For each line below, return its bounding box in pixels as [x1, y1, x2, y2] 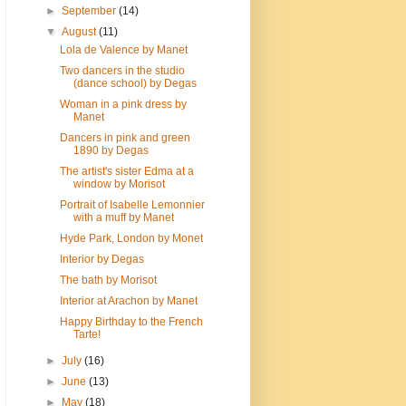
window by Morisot [72, 178, 165, 191]
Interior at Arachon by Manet [59, 295, 198, 308]
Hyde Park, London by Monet [59, 232, 203, 246]
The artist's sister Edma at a [59, 165, 194, 179]
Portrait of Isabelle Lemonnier [59, 198, 205, 212]
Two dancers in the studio [59, 64, 185, 78]
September [62, 5, 120, 18]
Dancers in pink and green [59, 131, 190, 145]
